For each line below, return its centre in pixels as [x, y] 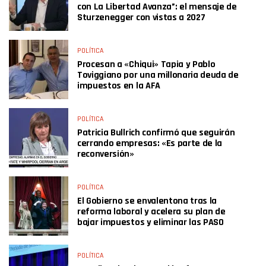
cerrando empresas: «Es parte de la [150, 143]
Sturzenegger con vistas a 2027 [141, 18]
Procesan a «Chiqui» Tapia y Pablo [146, 64]
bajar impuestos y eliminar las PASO [151, 222]
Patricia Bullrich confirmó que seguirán [156, 133]
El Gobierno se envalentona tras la [147, 201]
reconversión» [106, 154]
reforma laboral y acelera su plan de [151, 212]
